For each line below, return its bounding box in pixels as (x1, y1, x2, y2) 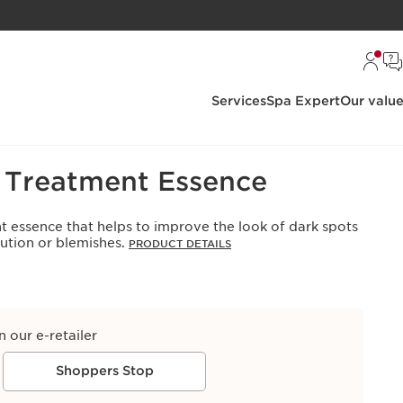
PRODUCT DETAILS (129, 237, 231, 250)
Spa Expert (266, 94, 340, 108)
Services (211, 94, 266, 108)
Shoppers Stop (55, 363, 154, 378)
